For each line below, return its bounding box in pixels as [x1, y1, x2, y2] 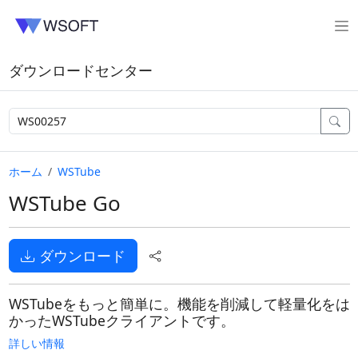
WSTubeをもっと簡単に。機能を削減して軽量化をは [8, 294, 350, 313]
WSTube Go [8, 189, 121, 217]
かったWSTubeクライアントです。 [8, 311, 235, 330]
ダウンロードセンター [8, 61, 153, 81]
